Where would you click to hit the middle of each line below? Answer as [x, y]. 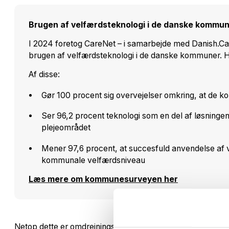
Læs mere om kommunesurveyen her [103, 179]
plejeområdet [68, 128]
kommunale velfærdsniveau [93, 160]
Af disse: [44, 74]
